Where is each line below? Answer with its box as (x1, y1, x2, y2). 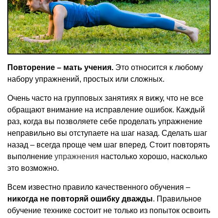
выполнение (7, 152, 54, 161)
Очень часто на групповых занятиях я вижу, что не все (7, 94, 203, 103)
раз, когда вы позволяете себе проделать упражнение (7, 117, 202, 126)
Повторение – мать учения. (7, 63, 113, 72)
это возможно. (7, 164, 59, 173)
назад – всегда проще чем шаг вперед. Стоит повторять (7, 141, 210, 149)
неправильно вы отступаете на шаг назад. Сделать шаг (7, 129, 207, 138)
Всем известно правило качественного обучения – (7, 183, 190, 192)
